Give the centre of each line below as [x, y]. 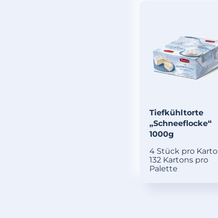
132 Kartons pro [179, 160]
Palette [163, 169]
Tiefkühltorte [176, 113]
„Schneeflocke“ [180, 124]
